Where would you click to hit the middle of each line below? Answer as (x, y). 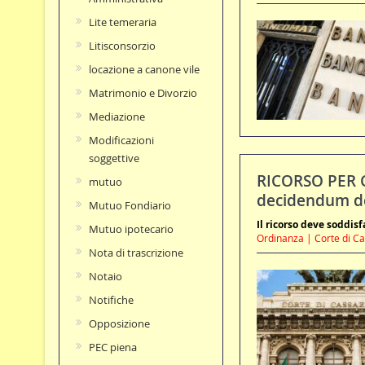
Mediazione (117, 117)
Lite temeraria (122, 22)
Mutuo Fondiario (130, 206)
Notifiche (111, 300)
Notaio (105, 277)
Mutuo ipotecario (131, 229)
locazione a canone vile (144, 70)
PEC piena (112, 347)
